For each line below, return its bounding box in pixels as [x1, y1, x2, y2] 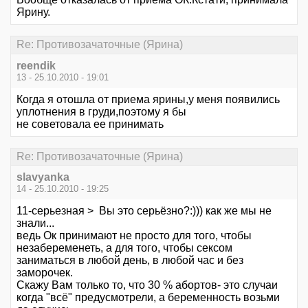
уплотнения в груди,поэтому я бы [16, 105, 186, 118]
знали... [16, 217, 54, 229]
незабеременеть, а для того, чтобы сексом [16, 242, 232, 254]
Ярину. [16, 6, 50, 19]
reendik [16, 59, 56, 71]
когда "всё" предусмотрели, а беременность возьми [16, 291, 280, 303]
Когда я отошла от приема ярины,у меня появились [16, 93, 280, 105]
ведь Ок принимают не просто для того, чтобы [16, 230, 252, 241]
